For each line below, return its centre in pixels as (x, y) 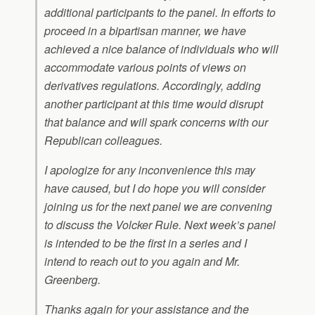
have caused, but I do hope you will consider (155, 188)
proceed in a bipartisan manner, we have (145, 31)
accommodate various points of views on (145, 67)
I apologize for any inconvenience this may (150, 170)
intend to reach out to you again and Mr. (142, 261)
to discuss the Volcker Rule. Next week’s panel (160, 225)
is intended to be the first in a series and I (146, 243)
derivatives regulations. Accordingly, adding (153, 85)
